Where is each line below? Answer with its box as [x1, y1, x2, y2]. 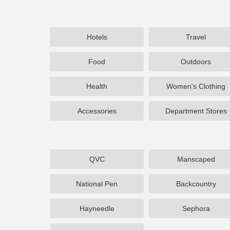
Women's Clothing [166, 82, 226, 90]
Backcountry [176, 180, 216, 188]
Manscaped [177, 155, 215, 163]
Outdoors [181, 57, 212, 66]
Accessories [77, 107, 117, 115]
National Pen [76, 180, 118, 188]
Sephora [182, 204, 210, 213]
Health [86, 82, 108, 90]
